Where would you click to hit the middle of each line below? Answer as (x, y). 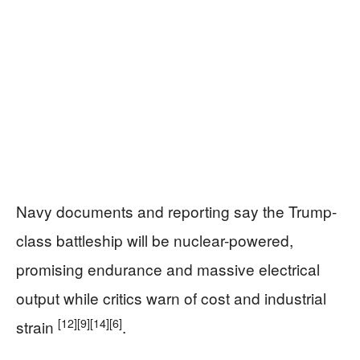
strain (37, 327)
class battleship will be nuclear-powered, (155, 240)
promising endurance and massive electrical (168, 269)
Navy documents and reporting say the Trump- (176, 211)
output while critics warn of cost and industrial (171, 298)
